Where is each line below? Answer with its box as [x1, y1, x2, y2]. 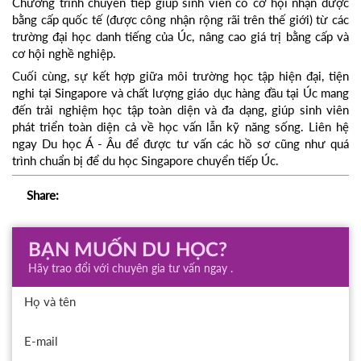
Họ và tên [24, 293, 76, 309]
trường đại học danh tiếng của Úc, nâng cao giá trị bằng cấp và [12, 29, 349, 44]
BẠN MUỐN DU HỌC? [28, 241, 227, 261]
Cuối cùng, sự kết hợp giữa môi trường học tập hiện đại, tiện [12, 68, 349, 84]
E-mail [24, 333, 58, 348]
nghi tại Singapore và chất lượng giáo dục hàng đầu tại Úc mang [12, 85, 349, 101]
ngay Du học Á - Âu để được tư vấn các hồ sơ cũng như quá [12, 136, 349, 151]
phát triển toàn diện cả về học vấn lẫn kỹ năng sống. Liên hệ [12, 119, 349, 135]
